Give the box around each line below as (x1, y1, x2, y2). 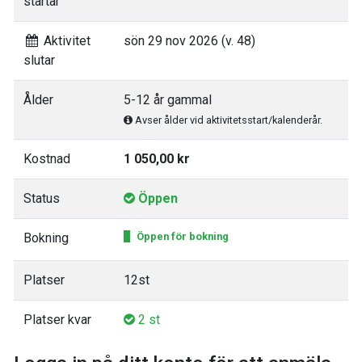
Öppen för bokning (137, 230, 229, 242)
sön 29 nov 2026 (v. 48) (124, 33, 255, 48)
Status (23, 191, 60, 206)
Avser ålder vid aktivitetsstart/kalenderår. (133, 114, 322, 126)
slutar (23, 53, 55, 68)
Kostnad (23, 151, 70, 166)
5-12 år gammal (124, 92, 212, 107)
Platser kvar (23, 312, 91, 327)
